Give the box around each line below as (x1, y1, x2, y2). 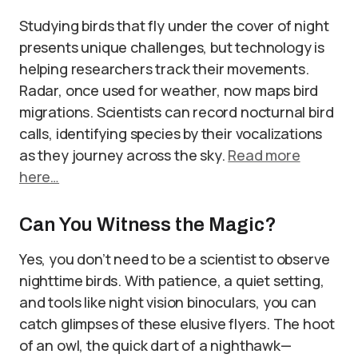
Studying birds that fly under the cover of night (19, 16, 329, 35)
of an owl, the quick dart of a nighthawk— (19, 336, 292, 355)
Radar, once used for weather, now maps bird (19, 81, 319, 100)
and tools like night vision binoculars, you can (19, 292, 316, 312)
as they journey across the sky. (19, 145, 229, 165)
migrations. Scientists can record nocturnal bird (19, 102, 334, 121)
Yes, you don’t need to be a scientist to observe (19, 249, 330, 268)
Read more (228, 145, 300, 165)
